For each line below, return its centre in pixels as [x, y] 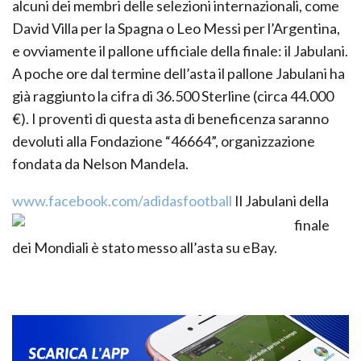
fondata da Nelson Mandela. [100, 163]
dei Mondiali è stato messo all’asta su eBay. [147, 247]
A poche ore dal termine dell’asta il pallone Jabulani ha [178, 73]
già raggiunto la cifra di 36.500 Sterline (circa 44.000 [173, 95]
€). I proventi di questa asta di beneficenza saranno [170, 118]
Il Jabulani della [282, 200]
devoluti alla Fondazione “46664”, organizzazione [164, 141]
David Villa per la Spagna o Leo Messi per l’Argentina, [176, 28]
